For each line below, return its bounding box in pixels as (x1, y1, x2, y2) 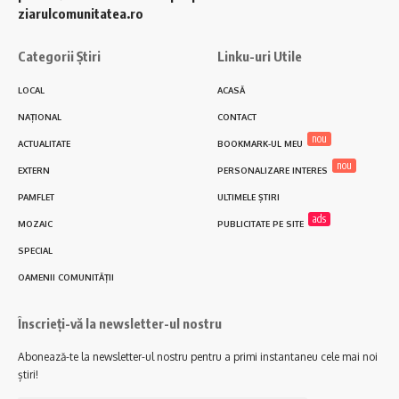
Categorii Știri (18, 48, 101, 65)
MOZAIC (18, 218, 53, 230)
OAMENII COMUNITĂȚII (18, 272, 114, 283)
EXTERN (18, 165, 50, 176)
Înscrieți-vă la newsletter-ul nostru (18, 315, 222, 332)
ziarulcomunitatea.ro (18, 5, 143, 22)
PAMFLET (18, 191, 54, 203)
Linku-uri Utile (217, 48, 302, 65)
